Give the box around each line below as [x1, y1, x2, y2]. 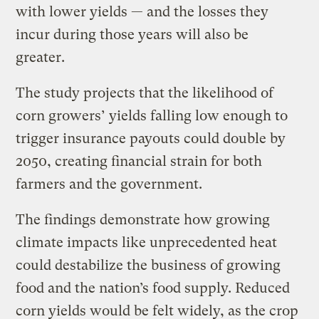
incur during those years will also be [16, 26, 249, 43]
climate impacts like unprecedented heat [16, 234, 278, 251]
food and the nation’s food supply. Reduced [16, 280, 291, 297]
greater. [16, 49, 69, 66]
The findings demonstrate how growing [16, 211, 271, 229]
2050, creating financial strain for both [16, 153, 263, 170]
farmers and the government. [16, 176, 206, 193]
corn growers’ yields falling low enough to [16, 108, 288, 125]
